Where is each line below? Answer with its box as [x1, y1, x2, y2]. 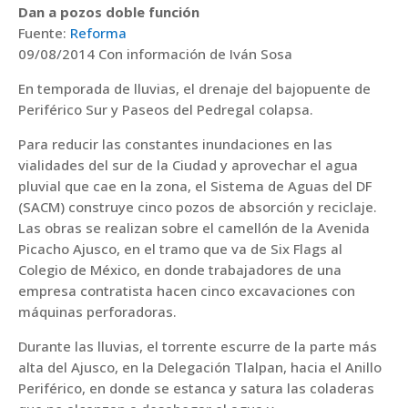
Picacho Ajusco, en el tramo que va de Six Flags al [18, 239, 342, 258]
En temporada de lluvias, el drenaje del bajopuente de [18, 78, 371, 97]
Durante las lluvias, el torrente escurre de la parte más [18, 336, 377, 355]
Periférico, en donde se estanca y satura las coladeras [18, 378, 374, 397]
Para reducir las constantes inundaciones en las [18, 134, 332, 153]
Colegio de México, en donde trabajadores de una [18, 260, 342, 279]
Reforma [70, 23, 127, 42]
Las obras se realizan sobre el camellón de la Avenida [18, 218, 370, 237]
